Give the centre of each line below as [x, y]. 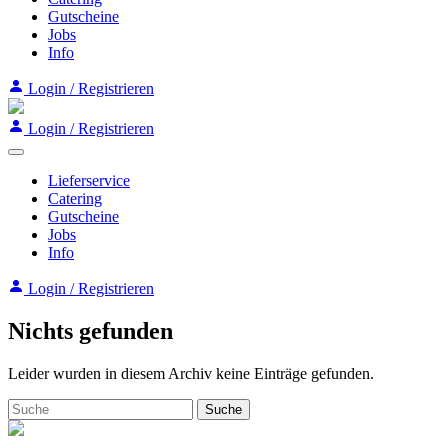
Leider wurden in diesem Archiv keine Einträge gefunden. [191, 373]
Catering [75, 198]
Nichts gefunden [90, 330]
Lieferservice [89, 180]
